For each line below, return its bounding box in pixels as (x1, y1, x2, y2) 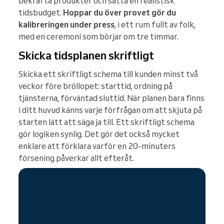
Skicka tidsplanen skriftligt (18, 48, 154, 62)
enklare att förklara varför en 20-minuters (18, 140, 175, 151)
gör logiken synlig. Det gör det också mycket (18, 128, 179, 139)
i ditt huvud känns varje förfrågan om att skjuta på (18, 104, 202, 115)
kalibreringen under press (18, 19, 114, 29)
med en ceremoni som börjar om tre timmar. (18, 31, 178, 41)
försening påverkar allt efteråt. (18, 152, 134, 163)
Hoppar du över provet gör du (63, 7, 176, 17)
